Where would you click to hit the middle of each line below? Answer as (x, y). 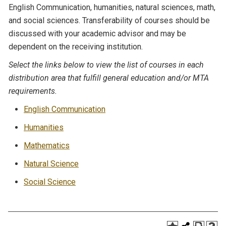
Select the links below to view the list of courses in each (106, 65)
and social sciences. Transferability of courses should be (109, 20)
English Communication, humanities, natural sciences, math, (112, 7)
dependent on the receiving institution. (76, 47)
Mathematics (47, 146)
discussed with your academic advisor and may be (97, 34)
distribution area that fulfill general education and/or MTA (109, 78)
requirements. (33, 91)
